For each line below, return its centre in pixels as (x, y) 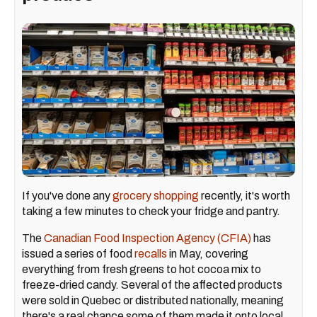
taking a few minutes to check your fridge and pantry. (151, 212)
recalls (151, 254)
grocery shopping (156, 196)
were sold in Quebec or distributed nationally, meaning (153, 301)
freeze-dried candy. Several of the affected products (152, 285)
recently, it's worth (244, 196)
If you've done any (67, 196)
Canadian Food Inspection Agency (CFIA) (148, 238)
